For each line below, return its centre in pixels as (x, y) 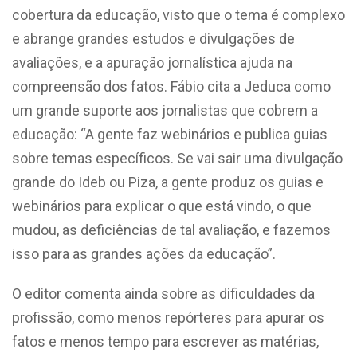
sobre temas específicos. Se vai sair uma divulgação (177, 159)
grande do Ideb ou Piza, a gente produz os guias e (168, 182)
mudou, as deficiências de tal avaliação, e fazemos (171, 230)
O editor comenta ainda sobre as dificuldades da (163, 294)
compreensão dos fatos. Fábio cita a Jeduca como (171, 87)
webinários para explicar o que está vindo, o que (162, 206)
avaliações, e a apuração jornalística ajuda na (152, 63)
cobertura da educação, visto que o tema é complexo (178, 15)
